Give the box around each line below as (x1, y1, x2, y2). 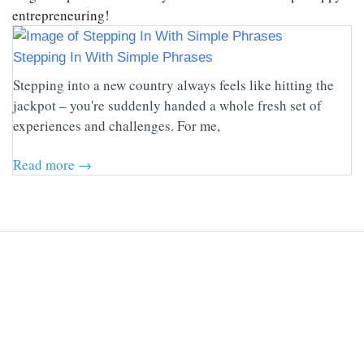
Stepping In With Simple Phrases (13, 50, 213, 66)
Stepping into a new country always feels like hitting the (13, 76, 334, 95)
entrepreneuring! (12, 6, 110, 25)
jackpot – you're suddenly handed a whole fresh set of (13, 96, 322, 115)
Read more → (13, 155, 92, 175)
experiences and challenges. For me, (13, 116, 220, 136)
